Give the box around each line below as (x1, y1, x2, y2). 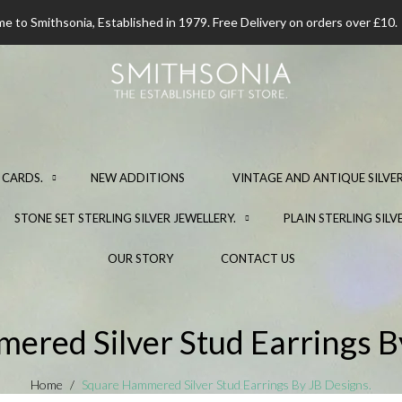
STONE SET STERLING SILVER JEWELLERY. (14, 211, 236, 225)
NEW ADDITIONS (91, 170, 185, 185)
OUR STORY (107, 251, 173, 266)
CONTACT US (220, 251, 295, 266)
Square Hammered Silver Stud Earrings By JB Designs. (82, 377, 371, 392)
